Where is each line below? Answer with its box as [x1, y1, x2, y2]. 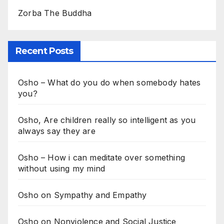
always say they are [18, 125, 95, 136]
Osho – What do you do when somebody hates [18, 77, 201, 87]
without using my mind [18, 163, 105, 173]
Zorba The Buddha [18, 7, 92, 18]
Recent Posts [15, 45, 73, 56]
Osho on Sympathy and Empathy [18, 189, 147, 200]
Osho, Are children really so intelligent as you [18, 114, 196, 125]
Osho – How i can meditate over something [18, 152, 185, 162]
